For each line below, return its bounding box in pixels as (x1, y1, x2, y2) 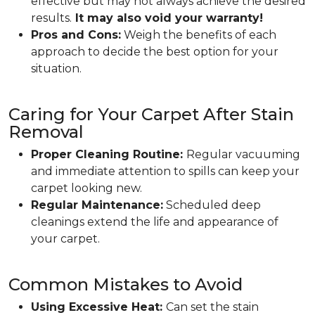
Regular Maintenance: (31, 198, 163, 212)
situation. (31, 61, 82, 75)
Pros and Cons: (31, 27, 121, 41)
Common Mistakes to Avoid (8, 274, 243, 295)
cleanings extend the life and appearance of (31, 214, 278, 229)
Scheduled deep (163, 198, 261, 212)
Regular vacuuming (186, 147, 300, 161)
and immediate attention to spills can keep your (31, 164, 300, 178)
